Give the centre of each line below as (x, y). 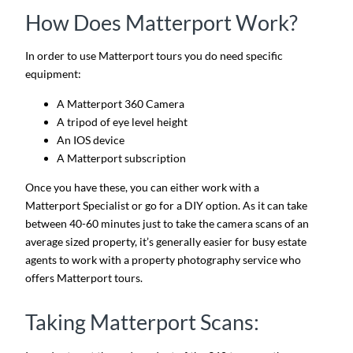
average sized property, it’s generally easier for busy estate (166, 242)
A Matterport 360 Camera (121, 103)
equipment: (53, 74)
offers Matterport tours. (84, 278)
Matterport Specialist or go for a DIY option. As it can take (166, 206)
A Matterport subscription (121, 158)
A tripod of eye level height (122, 121)
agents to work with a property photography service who (163, 260)
